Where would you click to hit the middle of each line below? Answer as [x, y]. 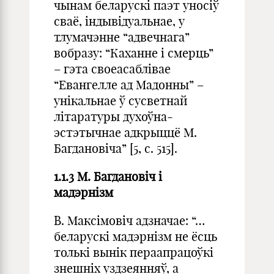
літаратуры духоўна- [113, 117]
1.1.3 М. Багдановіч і [108, 176]
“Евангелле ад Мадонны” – [129, 85]
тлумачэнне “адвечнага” [122, 37]
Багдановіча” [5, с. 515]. [116, 148]
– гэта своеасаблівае [112, 69]
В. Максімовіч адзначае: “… [129, 220]
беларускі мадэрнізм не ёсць [135, 236]
